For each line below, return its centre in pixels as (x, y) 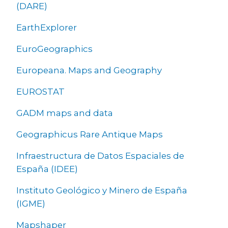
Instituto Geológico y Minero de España (102, 190)
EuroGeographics (54, 49)
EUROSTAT (40, 91)
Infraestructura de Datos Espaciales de (100, 155)
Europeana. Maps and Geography (89, 70)
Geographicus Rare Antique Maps (90, 134)
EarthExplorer (47, 27)
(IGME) (31, 203)
